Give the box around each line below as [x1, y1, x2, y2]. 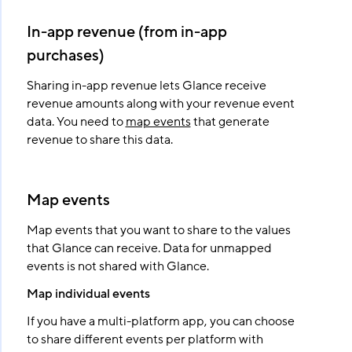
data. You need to [26, 113, 126, 130]
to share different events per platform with [26, 331, 263, 348]
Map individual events [26, 285, 150, 302]
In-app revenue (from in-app [26, 22, 227, 42]
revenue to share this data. [26, 131, 173, 148]
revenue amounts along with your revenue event [26, 95, 295, 112]
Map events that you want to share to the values [26, 222, 291, 239]
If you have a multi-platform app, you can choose [26, 313, 295, 330]
